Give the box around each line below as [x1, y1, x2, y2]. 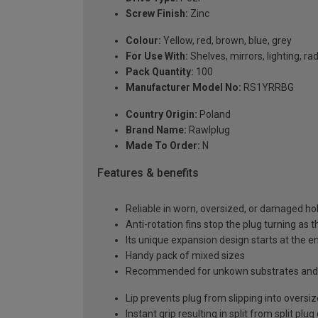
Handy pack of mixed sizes [126, 250, 245, 262]
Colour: [126, 35, 161, 47]
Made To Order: [126, 140, 200, 152]
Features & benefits [97, 166, 199, 180]
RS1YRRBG [241, 82, 294, 94]
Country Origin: [126, 109, 197, 121]
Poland [197, 109, 231, 121]
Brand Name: [126, 124, 187, 136]
